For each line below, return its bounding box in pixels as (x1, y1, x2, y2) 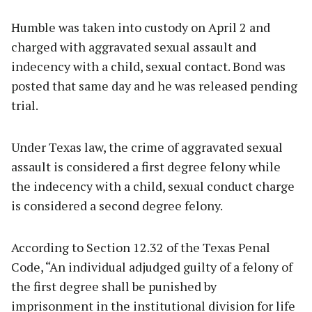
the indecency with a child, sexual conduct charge (11, 177, 295, 194)
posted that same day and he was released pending (11, 77, 297, 94)
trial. (11, 96, 38, 114)
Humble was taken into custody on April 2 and (11, 18, 270, 36)
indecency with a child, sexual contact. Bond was (11, 57, 286, 75)
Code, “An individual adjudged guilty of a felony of (11, 258, 292, 275)
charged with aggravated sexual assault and (11, 38, 256, 55)
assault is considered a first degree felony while (11, 157, 281, 175)
